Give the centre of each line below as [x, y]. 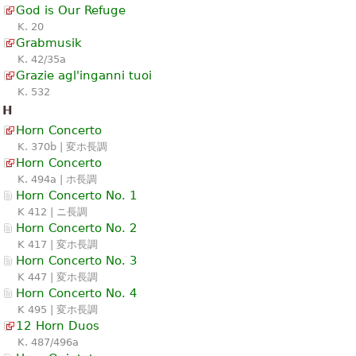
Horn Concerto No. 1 [77, 195]
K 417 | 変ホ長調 [58, 244]
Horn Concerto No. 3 [77, 260]
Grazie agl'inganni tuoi [84, 75]
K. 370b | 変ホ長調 [62, 146]
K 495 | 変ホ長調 [58, 309]
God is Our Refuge [71, 10]
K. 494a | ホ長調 [57, 179]
